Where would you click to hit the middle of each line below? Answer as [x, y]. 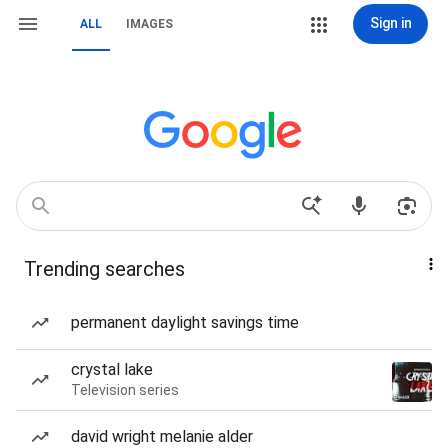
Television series [125, 390]
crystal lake [112, 369]
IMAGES [149, 24]
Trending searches [104, 269]
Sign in [390, 23]
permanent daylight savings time [185, 322]
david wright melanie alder [162, 436]
